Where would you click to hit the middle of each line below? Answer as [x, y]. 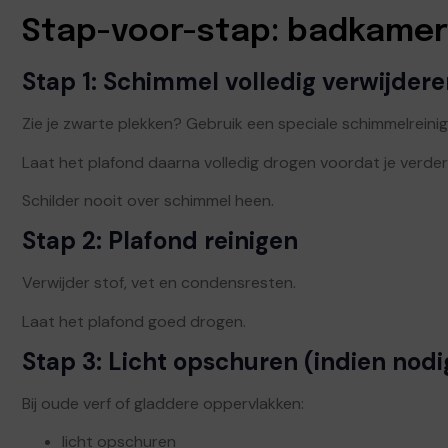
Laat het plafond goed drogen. [134, 321]
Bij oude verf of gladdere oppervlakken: [163, 404]
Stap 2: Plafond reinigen [160, 241]
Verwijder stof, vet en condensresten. [159, 283]
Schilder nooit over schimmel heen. [148, 200]
